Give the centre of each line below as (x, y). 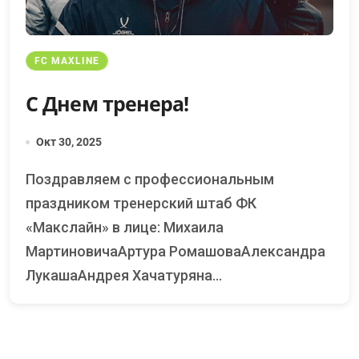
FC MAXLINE (67, 61)
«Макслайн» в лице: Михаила (125, 228)
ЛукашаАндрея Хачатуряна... (124, 276)
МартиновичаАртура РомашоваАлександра (175, 252)
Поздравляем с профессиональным (30, 179)
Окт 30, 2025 (69, 142)
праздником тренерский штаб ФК (141, 204)
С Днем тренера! (107, 104)
